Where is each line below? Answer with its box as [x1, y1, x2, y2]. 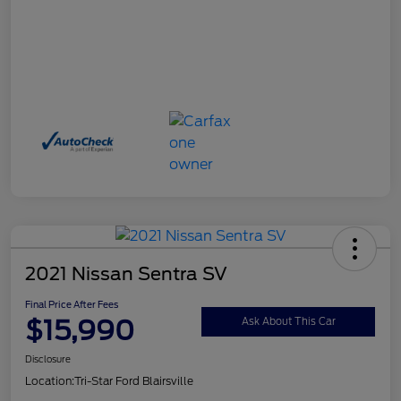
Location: [25, 374, 74, 388]
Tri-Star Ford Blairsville [74, 374, 193, 388]
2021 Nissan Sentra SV [25, 263, 227, 286]
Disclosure [25, 354, 71, 365]
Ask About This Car [241, 314, 336, 328]
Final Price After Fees [25, 299, 118, 311]
